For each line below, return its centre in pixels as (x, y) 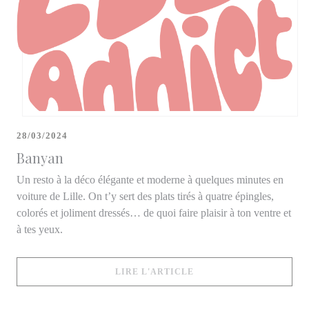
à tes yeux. (40, 229)
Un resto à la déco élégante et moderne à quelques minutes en (150, 179)
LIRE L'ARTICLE (154, 271)
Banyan (40, 157)
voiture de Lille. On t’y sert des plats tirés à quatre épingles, (145, 196)
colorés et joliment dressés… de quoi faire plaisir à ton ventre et (154, 212)
